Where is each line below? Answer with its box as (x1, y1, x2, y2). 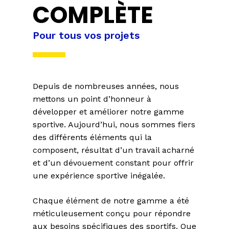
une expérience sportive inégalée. (33, 170, 165, 180)
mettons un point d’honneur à (33, 94, 151, 104)
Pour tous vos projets (33, 29, 140, 41)
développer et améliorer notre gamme (33, 106, 184, 117)
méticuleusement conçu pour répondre (33, 208, 191, 218)
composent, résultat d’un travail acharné (33, 145, 194, 155)
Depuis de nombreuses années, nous (33, 81, 179, 91)
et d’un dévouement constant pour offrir (33, 157, 194, 168)
